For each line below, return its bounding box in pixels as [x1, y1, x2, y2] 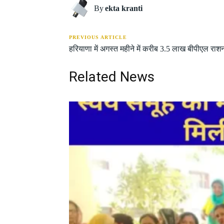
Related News [69, 68, 154, 85]
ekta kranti [105, 3, 142, 12]
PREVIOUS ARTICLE [69, 34, 127, 40]
